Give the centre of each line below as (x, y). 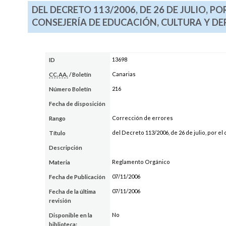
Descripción (66, 147)
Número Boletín (70, 89)
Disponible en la (71, 215)
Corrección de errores (142, 118)
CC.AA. (59, 74)
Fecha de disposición (77, 103)
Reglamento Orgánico (141, 161)
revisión (60, 200)
